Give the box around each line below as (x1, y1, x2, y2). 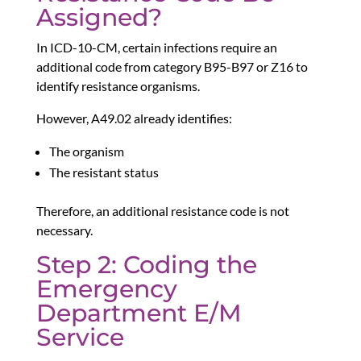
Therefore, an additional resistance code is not (35, 203, 289, 219)
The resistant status (48, 164, 159, 180)
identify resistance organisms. (35, 78, 200, 94)
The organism (48, 143, 124, 160)
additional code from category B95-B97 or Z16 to (35, 59, 308, 75)
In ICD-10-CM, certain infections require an (35, 39, 277, 56)
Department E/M (35, 298, 242, 329)
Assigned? (35, 2, 162, 33)
